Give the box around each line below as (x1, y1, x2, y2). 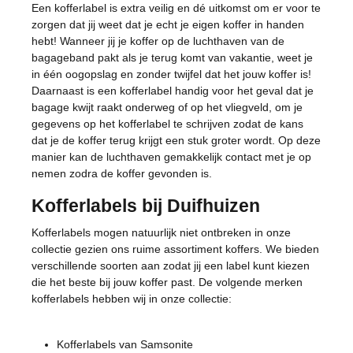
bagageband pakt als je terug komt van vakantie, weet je (32, 51, 313, 64)
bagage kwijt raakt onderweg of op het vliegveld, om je (32, 101, 303, 113)
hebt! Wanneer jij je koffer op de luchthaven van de (32, 35, 284, 47)
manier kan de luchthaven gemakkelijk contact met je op (32, 150, 311, 163)
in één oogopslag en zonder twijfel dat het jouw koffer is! (32, 68, 311, 80)
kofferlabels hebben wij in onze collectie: (32, 292, 232, 305)
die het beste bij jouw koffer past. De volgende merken (32, 276, 303, 288)
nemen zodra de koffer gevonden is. (32, 167, 215, 180)
